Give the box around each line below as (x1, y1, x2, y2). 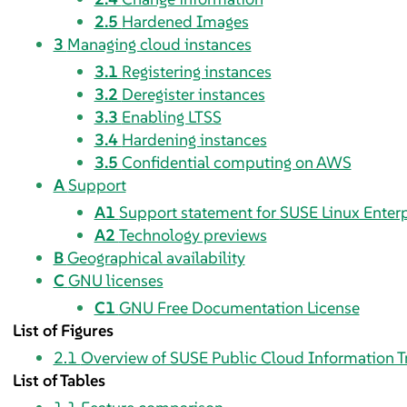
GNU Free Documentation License (118, 296, 360, 318)
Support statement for (118, 201, 280, 223)
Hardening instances (121, 128, 267, 150)
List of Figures (12, 319, 114, 341)
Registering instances (121, 60, 272, 82)
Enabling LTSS (121, 105, 222, 127)
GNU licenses (67, 269, 164, 291)
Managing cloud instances (66, 33, 252, 55)
